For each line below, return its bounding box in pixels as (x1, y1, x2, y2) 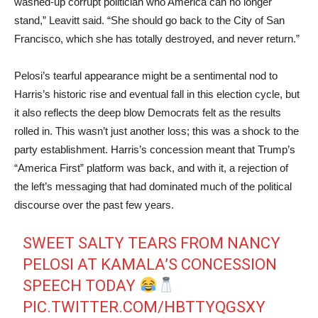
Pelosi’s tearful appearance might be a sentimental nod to (14, 70, 278, 82)
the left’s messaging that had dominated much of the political (14, 180, 292, 192)
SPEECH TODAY (23, 277, 140, 295)
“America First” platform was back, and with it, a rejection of (14, 162, 288, 174)
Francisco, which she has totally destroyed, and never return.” (14, 33, 300, 45)
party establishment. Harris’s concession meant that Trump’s (14, 143, 295, 155)
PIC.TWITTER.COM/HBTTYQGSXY (23, 298, 266, 316)
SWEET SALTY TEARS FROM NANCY (23, 234, 281, 252)
